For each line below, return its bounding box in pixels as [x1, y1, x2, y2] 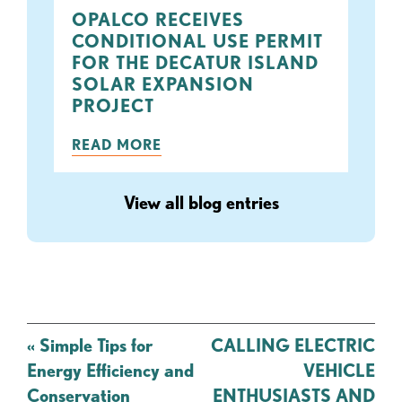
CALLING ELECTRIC [211, 335, 375, 356]
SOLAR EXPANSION [72, 74, 254, 95]
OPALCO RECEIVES [72, 9, 244, 31]
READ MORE [72, 136, 162, 153]
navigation [26, 349, 98, 371]
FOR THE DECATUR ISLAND [72, 52, 319, 74]
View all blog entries [123, 192, 279, 214]
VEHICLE [303, 360, 375, 381]
